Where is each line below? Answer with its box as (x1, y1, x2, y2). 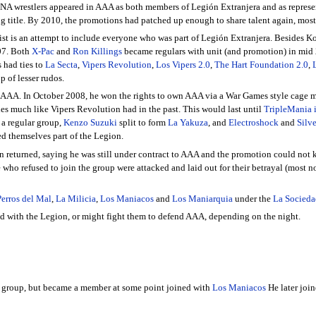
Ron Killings (72, 46, 122, 56)
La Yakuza (167, 118, 208, 128)
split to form (116, 118, 168, 128)
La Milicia (55, 193, 96, 204)
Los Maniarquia (171, 193, 233, 204)
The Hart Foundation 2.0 (214, 59, 308, 70)
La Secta (44, 59, 78, 70)
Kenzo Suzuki (63, 118, 117, 128)
